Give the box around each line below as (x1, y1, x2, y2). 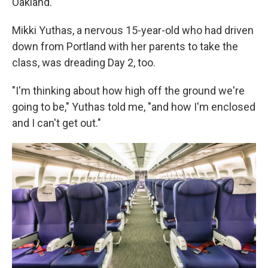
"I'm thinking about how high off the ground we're (12, 84, 245, 98)
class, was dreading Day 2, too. (12, 56, 156, 69)
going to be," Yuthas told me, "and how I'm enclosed (12, 100, 255, 114)
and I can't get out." (12, 117, 101, 130)
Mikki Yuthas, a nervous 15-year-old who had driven (12, 24, 254, 37)
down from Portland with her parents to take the (12, 40, 238, 53)
